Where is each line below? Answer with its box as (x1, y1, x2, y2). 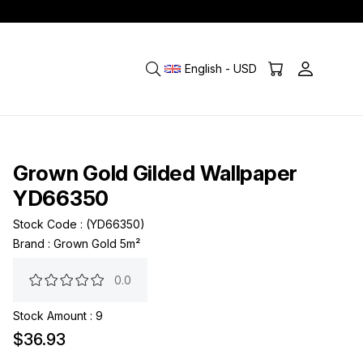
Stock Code (13, 217, 77, 231)
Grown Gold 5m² (53, 237, 140, 250)
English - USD (185, 62, 257, 75)
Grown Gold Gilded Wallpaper (13, 160, 297, 186)
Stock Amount (13, 309, 87, 322)
